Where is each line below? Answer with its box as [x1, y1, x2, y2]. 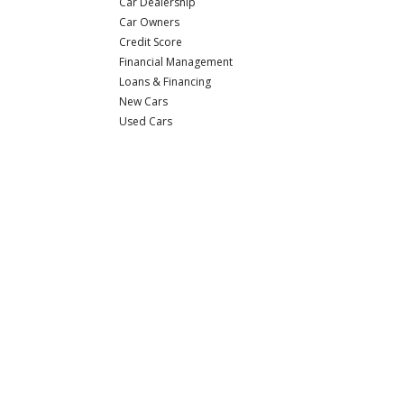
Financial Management [119, 54, 234, 70]
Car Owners [119, 14, 180, 31]
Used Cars [119, 114, 173, 130]
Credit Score [119, 34, 183, 50]
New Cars [119, 94, 169, 110]
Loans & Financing [119, 74, 212, 90]
